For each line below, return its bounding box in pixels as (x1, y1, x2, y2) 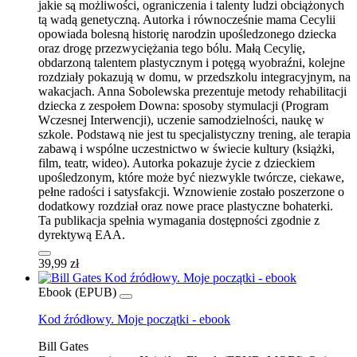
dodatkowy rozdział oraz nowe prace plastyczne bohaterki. (38, 198, 346, 213)
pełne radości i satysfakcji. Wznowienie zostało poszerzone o (38, 184, 344, 198)
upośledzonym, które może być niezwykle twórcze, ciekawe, (38, 170, 344, 184)
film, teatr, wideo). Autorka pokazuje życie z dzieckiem (38, 155, 315, 170)
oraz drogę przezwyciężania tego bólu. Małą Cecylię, (38, 41, 305, 55)
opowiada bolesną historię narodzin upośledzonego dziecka (38, 26, 336, 41)
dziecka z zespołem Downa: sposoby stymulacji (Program (38, 98, 328, 112)
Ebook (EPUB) (38, 284, 116, 299)
